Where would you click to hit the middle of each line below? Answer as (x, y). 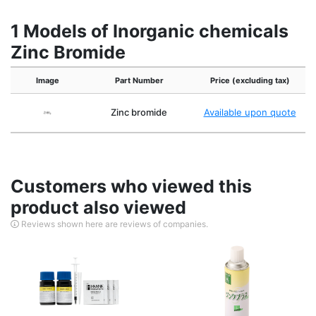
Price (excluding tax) (250, 81)
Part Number (139, 81)
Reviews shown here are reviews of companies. (114, 224)
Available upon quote (250, 113)
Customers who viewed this (131, 187)
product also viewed (98, 208)
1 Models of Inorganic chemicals (150, 31)
